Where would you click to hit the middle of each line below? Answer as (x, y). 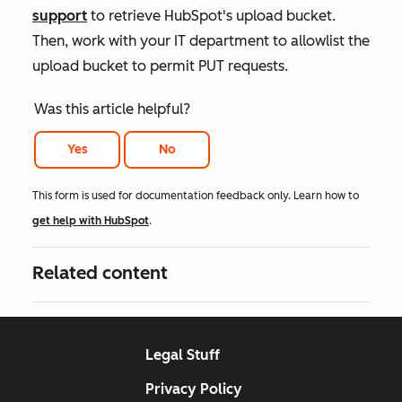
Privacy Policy (193, 389)
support (60, 16)
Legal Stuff (182, 355)
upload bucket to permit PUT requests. (162, 66)
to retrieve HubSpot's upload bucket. (211, 16)
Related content (100, 273)
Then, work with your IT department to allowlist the (201, 41)
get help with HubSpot (91, 221)
